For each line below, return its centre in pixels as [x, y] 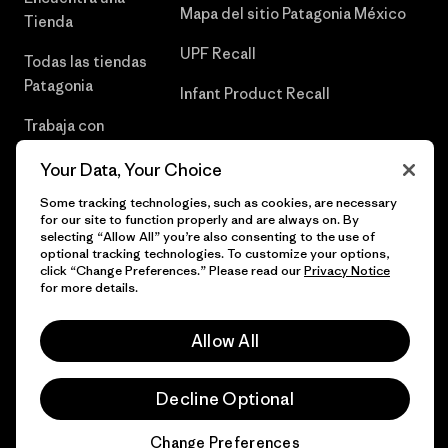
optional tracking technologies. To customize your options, [214, 253]
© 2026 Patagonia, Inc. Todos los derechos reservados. [183, 284]
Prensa [48, 189]
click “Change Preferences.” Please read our [172, 270]
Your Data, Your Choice [131, 170]
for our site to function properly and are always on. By [199, 219]
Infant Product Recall [255, 93]
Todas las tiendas [85, 61]
